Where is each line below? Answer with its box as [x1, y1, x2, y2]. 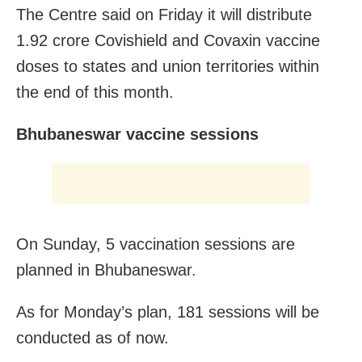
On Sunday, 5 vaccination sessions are [16, 235, 295, 254]
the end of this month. [16, 83, 174, 102]
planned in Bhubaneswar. [16, 261, 196, 280]
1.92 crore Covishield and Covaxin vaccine [16, 32, 320, 50]
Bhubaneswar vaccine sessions [16, 125, 259, 144]
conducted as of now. [16, 329, 169, 347]
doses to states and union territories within [16, 57, 319, 76]
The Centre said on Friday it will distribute [16, 6, 312, 24]
